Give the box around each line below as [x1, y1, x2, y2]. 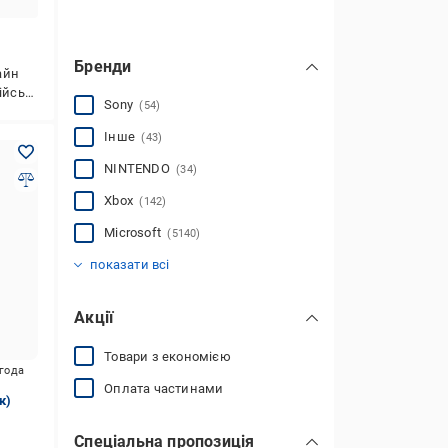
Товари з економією [104, 348, 231, 364]
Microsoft [104, 225, 168, 240]
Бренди [74, 57, 132, 76]
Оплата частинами [104, 380, 224, 396]
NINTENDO [104, 161, 177, 176]
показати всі [90, 257, 170, 272]
